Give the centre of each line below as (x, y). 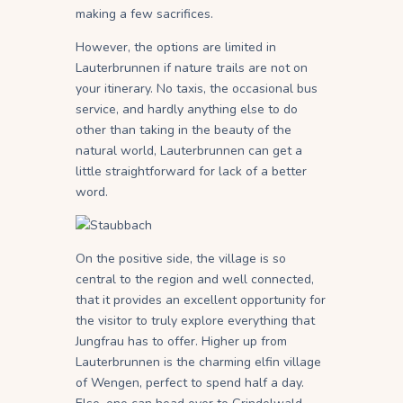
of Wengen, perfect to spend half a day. (190, 383)
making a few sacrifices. (144, 14)
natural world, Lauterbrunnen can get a (189, 151)
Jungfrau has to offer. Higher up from (181, 342)
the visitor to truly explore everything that (195, 321)
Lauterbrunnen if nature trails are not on (192, 68)
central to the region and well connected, (195, 280)
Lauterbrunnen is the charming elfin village (198, 363)
